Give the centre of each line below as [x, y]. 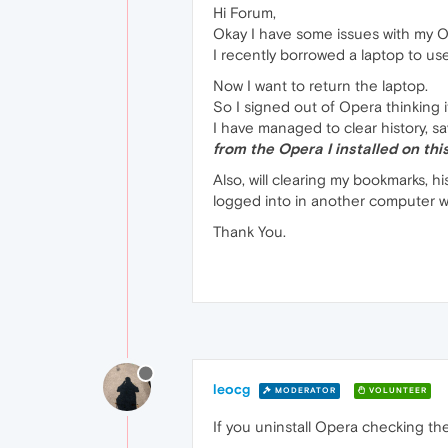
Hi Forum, [244, 12]
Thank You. [249, 231]
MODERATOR [304, 390]
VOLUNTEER [396, 390]
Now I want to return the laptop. [320, 85]
